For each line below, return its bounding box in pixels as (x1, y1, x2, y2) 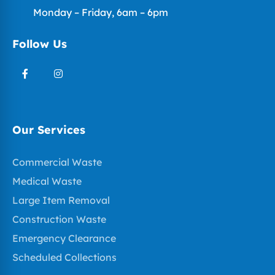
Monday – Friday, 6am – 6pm (33, 6, 168, 18)
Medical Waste (12, 174, 82, 187)
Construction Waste (12, 212, 106, 225)
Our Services (12, 122, 85, 137)
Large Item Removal (12, 193, 110, 206)
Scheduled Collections (12, 250, 117, 263)
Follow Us (12, 36, 67, 51)
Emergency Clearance (12, 231, 116, 244)
